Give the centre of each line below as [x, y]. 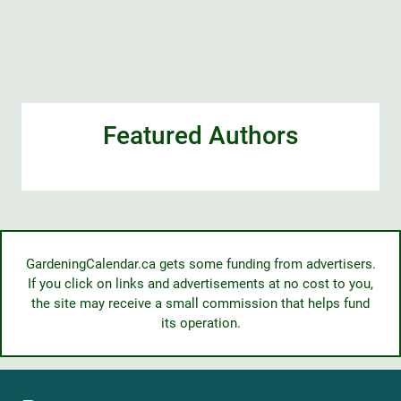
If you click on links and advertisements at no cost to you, [200, 284]
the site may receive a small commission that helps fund [200, 303]
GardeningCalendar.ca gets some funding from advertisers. [200, 264]
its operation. [200, 323]
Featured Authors [200, 135]
